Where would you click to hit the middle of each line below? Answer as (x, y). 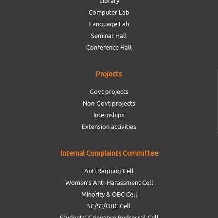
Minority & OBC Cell (109, 194)
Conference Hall (109, 47)
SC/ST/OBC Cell (109, 206)
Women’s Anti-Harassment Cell (109, 182)
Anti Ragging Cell (109, 171)
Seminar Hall (109, 36)
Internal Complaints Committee (109, 153)
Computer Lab (109, 12)
